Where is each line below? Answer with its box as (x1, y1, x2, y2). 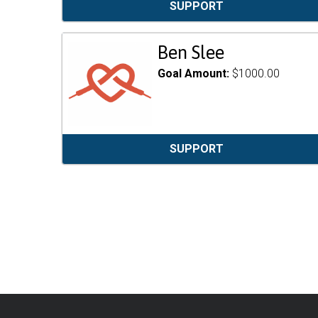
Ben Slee (158, 42, 225, 63)
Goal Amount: (158, 67, 233, 81)
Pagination (62, 193, 138, 212)
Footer (62, 294, 99, 309)
